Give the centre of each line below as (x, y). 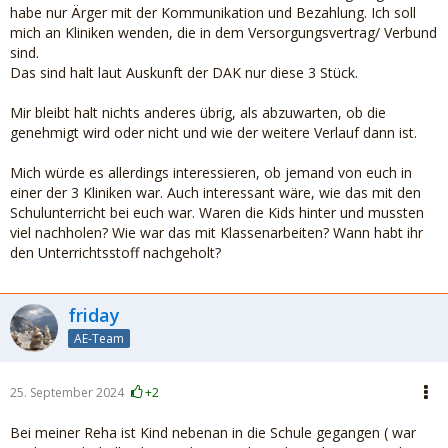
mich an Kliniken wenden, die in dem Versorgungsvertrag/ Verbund (223, 32)
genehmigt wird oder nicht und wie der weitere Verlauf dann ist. (213, 132)
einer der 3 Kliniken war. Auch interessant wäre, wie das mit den (215, 192)
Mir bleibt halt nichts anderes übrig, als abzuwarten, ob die (198, 112)
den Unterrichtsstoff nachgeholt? (115, 252)
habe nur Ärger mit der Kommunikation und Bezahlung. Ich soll (213, 12)
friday (94, 315)
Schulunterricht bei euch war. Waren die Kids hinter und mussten (217, 212)
